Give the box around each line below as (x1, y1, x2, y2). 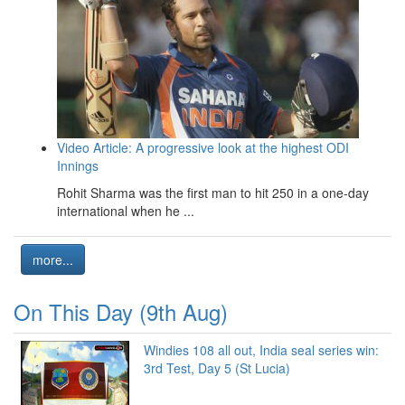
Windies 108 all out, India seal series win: (144, 340, 379, 359)
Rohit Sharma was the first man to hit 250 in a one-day (57, 183, 369, 202)
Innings (57, 155, 99, 174)
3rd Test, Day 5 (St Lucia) (144, 358, 290, 377)
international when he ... (57, 201, 194, 220)
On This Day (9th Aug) (14, 295, 228, 327)
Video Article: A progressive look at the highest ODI (57, 137, 349, 156)
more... (33, 250, 73, 268)
